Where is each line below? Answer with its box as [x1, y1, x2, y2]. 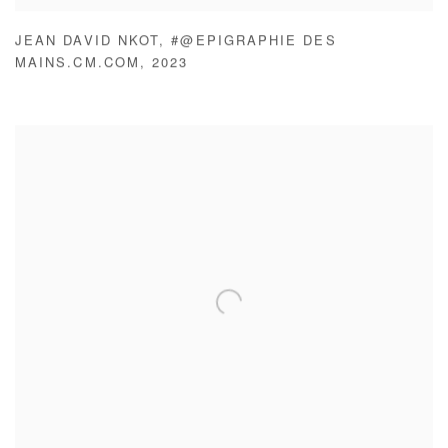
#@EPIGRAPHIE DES [171, 36, 337, 50]
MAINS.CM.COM [15, 58, 140, 72]
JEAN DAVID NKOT [15, 36, 160, 50]
